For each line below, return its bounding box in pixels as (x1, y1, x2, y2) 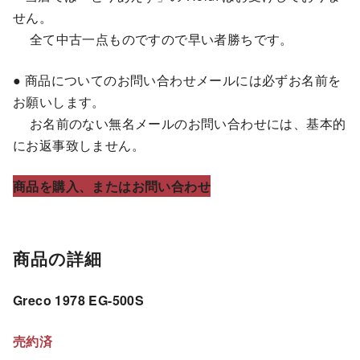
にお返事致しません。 (13, 136, 145, 155)
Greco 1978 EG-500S (13, 291, 145, 310)
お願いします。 (13, 92, 105, 112)
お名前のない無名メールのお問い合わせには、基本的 (13, 114, 346, 133)
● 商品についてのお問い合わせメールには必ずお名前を (13, 71, 342, 90)
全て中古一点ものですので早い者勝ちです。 (13, 30, 293, 49)
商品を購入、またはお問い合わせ (13, 177, 211, 196)
